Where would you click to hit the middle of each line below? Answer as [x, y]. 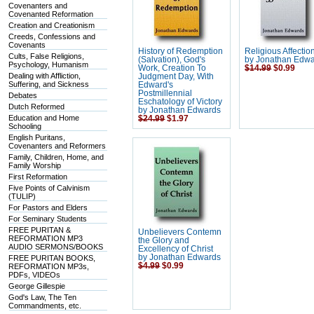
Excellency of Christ [176, 249]
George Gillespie [37, 286]
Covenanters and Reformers [57, 146]
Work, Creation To [172, 68]
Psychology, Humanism [49, 64]
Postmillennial [165, 93]
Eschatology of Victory [180, 102]
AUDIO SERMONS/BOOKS [56, 247]
